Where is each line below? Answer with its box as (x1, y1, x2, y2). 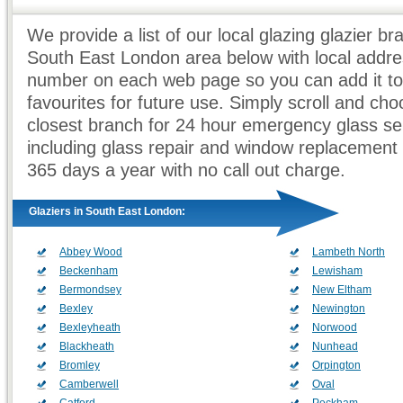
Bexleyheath (59, 321, 121, 334)
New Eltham (312, 283, 372, 296)
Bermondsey (59, 283, 121, 296)
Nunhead (312, 340, 358, 353)
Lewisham (312, 264, 363, 277)
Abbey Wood (59, 246, 122, 258)
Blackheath (59, 340, 114, 353)
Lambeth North (312, 246, 385, 258)
